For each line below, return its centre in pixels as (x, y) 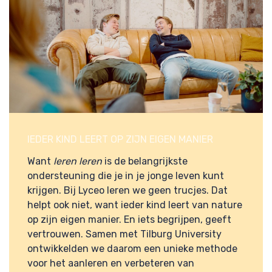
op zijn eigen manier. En (81, 220)
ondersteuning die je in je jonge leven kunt (126, 176)
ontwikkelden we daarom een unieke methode (132, 249)
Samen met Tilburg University (154, 234)
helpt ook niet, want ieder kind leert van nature (135, 205)
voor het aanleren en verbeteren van (111, 263)
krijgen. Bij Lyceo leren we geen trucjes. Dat (127, 191)
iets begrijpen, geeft (183, 220)
